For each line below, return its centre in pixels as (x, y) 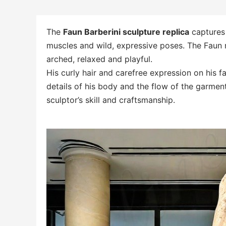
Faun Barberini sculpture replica (126, 32)
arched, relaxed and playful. (99, 59)
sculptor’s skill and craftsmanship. (111, 100)
